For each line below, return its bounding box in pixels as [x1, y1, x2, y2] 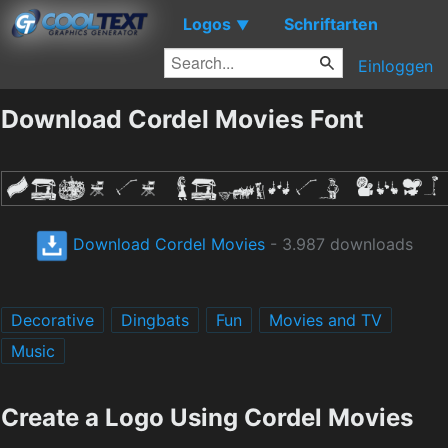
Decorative [11, 309, 94, 330]
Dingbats [121, 309, 189, 330]
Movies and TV [269, 309, 382, 330]
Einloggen [358, 56, 433, 76]
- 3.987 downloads [264, 233, 413, 254]
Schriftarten [284, 13, 378, 34]
